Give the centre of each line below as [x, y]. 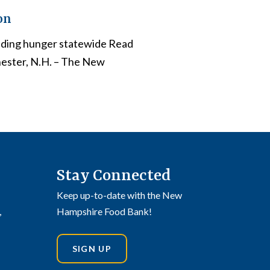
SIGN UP [92, 249]
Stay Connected [114, 176]
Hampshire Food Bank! [104, 212]
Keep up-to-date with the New [119, 195]
